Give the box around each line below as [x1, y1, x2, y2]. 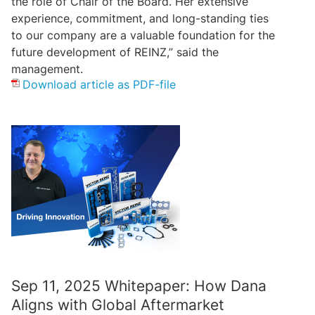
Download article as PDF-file [22, 77, 176, 91]
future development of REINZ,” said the [11, 44, 219, 59]
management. [11, 61, 83, 76]
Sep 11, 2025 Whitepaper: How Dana [11, 276, 266, 295]
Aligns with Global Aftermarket [11, 295, 224, 314]
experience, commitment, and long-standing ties [11, 11, 269, 25]
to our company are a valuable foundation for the [11, 27, 275, 42]
